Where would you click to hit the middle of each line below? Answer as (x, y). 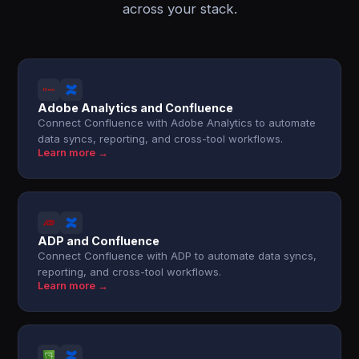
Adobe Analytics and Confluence (136, 108)
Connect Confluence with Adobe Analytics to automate (177, 123)
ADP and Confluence (99, 241)
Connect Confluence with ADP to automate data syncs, (177, 256)
